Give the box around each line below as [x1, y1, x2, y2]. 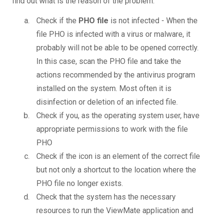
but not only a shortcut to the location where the [36, 165, 196, 175]
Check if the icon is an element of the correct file [36, 152, 200, 161]
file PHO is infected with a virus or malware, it [36, 30, 190, 39]
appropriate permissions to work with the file [36, 124, 188, 134]
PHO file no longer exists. [36, 179, 123, 188]
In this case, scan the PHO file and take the [36, 57, 181, 66]
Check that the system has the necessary [36, 192, 176, 202]
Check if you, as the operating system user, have [36, 111, 200, 121]
